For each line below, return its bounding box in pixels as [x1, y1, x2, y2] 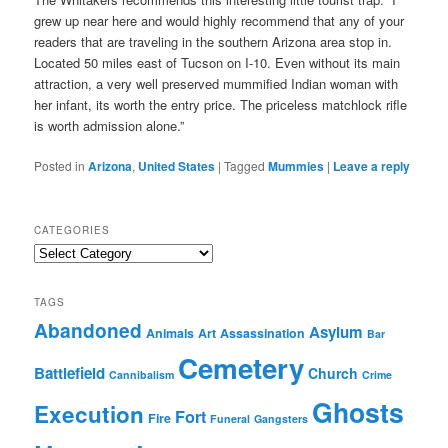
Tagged [224, 156, 266, 174]
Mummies [268, 156, 325, 175]
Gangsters [254, 411, 309, 427]
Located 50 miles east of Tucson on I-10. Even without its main [34, 52, 401, 72]
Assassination [220, 324, 306, 343]
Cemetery [178, 348, 305, 389]
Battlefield [34, 362, 106, 385]
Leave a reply [333, 156, 411, 175]
